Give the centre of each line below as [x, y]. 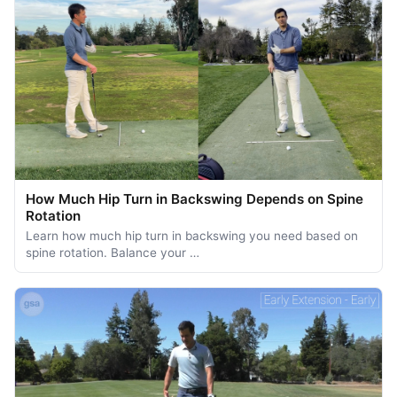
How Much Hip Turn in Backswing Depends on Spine [195, 199]
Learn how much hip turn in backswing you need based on [192, 236]
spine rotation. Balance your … [113, 253]
